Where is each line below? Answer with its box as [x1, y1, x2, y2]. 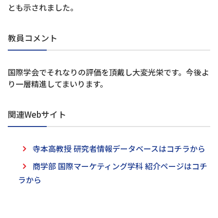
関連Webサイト [8, 108, 66, 121]
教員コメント [8, 32, 57, 44]
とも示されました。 [8, 1, 78, 14]
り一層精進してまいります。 [8, 78, 108, 90]
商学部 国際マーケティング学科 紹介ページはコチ [32, 160, 207, 172]
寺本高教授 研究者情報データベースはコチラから [32, 143, 205, 155]
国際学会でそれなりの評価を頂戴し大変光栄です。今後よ [8, 66, 209, 78]
